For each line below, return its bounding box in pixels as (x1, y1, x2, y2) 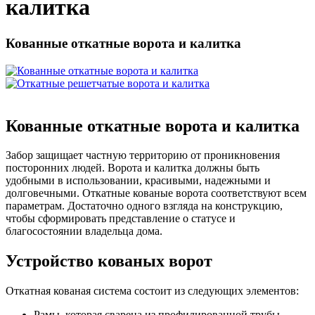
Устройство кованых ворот (6, 252, 212, 271)
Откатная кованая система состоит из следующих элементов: (6, 285, 299, 297)
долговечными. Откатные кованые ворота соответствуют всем (6, 187, 307, 200)
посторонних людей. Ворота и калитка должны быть (6, 162, 259, 174)
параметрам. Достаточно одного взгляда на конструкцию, (6, 200, 283, 212)
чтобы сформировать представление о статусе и (6, 212, 236, 225)
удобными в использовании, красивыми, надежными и (6, 174, 271, 187)
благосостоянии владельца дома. (6, 225, 162, 238)
